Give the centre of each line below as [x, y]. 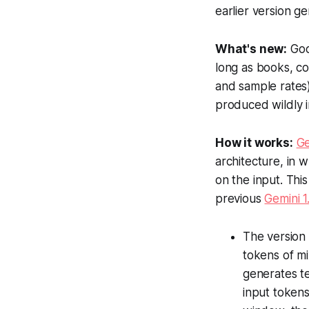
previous [240, 198]
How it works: [254, 142]
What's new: [251, 49]
